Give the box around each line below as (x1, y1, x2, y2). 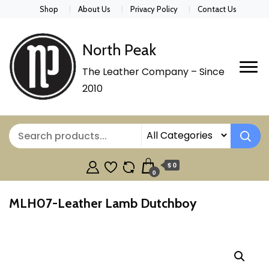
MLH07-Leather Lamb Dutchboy (9, 195, 196, 211)
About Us (77, 4, 110, 14)
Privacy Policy (130, 4, 178, 14)
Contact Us (198, 4, 237, 14)
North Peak (82, 40, 156, 60)
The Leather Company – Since (82, 65, 225, 79)
